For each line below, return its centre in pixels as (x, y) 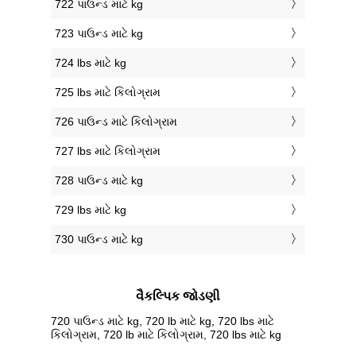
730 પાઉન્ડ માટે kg (99, 240)
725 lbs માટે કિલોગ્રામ (108, 93)
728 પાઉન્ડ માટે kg (99, 181)
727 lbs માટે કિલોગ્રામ (108, 151)
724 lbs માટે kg (91, 63)
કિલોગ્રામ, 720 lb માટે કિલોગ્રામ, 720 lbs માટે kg (166, 334)
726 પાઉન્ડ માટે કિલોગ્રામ (116, 122)
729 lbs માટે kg (91, 210)
